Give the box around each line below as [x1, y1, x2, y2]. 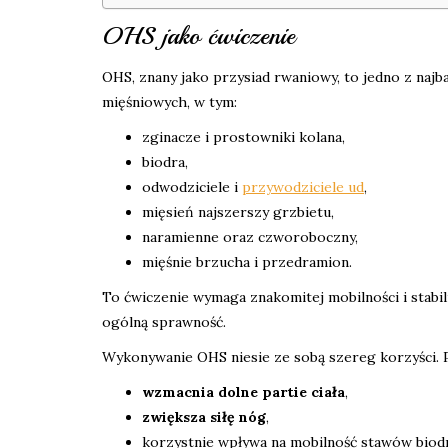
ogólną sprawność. [102, 313, 226, 332]
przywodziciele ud [242, 178, 364, 197]
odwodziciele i [142, 178, 242, 197]
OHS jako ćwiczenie [102, 20, 295, 53]
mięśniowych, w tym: [102, 93, 237, 112]
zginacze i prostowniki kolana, [142, 128, 345, 147]
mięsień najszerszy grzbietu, [142, 203, 334, 222]
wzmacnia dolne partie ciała [142, 383, 345, 402]
